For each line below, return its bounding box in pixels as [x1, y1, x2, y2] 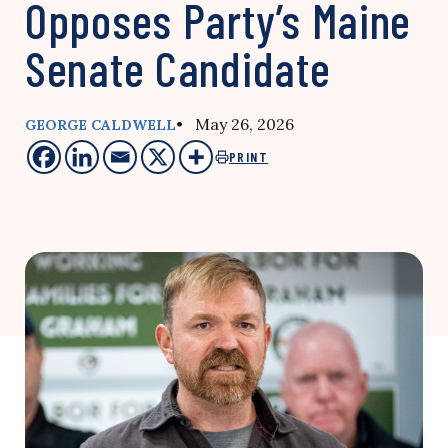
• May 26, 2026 [176, 114, 294, 134]
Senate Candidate [25, 39, 331, 97]
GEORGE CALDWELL [25, 116, 176, 134]
